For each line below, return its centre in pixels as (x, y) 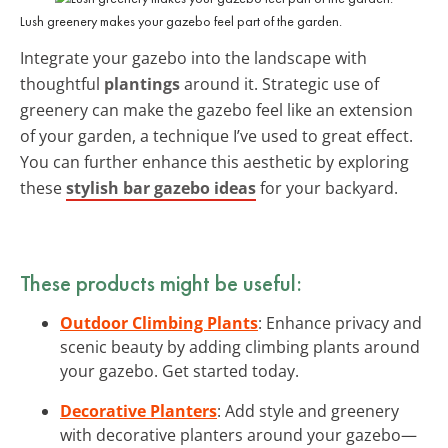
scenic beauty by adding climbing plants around (240, 346)
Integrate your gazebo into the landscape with (193, 57)
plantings (142, 83)
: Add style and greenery (308, 410)
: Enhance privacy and (340, 322)
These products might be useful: (161, 282)
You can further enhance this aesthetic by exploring (214, 161)
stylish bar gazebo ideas (161, 187)
